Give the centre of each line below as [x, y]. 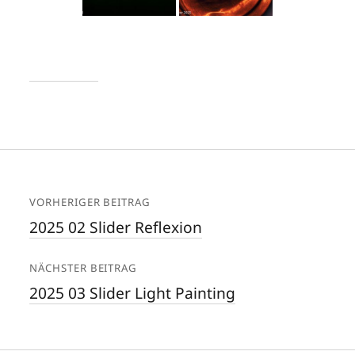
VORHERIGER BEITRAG [90, 202]
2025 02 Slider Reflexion [116, 227]
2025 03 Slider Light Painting [133, 293]
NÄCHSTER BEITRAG [84, 268]
